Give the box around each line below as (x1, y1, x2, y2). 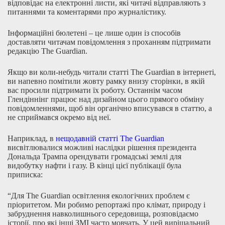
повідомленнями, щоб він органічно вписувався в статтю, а (8, 104, 212, 113)
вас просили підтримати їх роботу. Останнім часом (8, 86, 182, 94)
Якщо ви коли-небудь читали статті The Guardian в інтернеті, (8, 68, 216, 76)
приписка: (8, 170, 43, 179)
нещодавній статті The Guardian (56, 134, 164, 143)
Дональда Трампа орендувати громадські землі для (8, 152, 181, 161)
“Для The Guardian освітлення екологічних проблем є (8, 191, 190, 200)
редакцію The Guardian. (8, 47, 87, 55)
